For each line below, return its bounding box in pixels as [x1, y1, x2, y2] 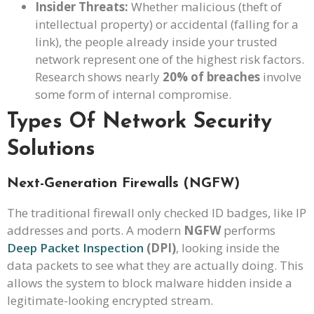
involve [260, 68, 301, 85]
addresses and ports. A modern [7, 221, 184, 238]
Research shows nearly [35, 68, 163, 85]
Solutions [7, 138, 95, 161]
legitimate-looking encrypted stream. [7, 292, 213, 308]
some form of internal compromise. [35, 86, 231, 102]
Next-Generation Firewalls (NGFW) [7, 176, 240, 191]
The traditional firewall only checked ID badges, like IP [7, 204, 306, 221]
